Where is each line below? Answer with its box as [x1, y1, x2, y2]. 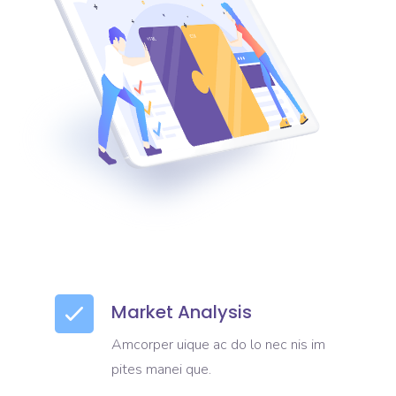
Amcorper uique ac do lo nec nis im [111, 335, 326, 354]
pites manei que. [111, 360, 212, 379]
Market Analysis [111, 300, 253, 324]
